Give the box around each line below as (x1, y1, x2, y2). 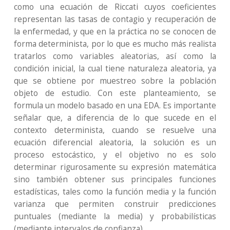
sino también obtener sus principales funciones (13, 174, 217, 185)
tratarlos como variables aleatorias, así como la (13, 51, 217, 62)
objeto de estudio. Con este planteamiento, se (13, 88, 217, 99)
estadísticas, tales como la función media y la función (13, 186, 217, 197)
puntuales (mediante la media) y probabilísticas (13, 211, 217, 222)
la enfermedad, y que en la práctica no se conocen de (13, 26, 217, 37)
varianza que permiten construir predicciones (13, 199, 217, 209)
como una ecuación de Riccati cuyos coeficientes (13, 2, 217, 12)
